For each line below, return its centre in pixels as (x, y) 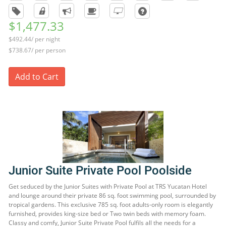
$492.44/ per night (34, 39)
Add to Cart (37, 77)
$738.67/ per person (37, 50)
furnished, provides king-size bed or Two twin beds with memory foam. (107, 214)
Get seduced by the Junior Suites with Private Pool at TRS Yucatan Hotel (108, 186)
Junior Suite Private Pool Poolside (100, 171)
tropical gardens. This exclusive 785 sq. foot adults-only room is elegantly (111, 205)
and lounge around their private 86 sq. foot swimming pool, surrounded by (112, 195)
